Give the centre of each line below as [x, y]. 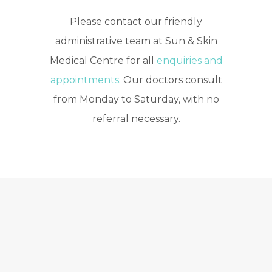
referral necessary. [136, 119]
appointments [84, 80]
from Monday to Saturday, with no [136, 100]
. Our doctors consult [170, 80]
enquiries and [189, 61]
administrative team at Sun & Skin [136, 41]
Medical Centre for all [103, 61]
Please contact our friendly [136, 22]
